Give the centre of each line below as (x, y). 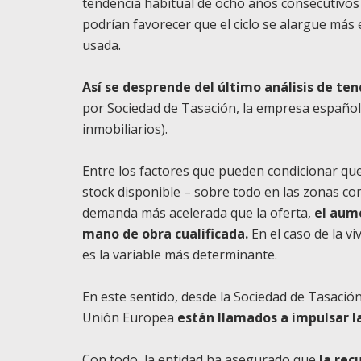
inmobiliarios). (125, 129)
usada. (102, 45)
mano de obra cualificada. (165, 234)
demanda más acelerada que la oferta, (198, 213)
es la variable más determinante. (180, 255)
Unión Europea (130, 317)
